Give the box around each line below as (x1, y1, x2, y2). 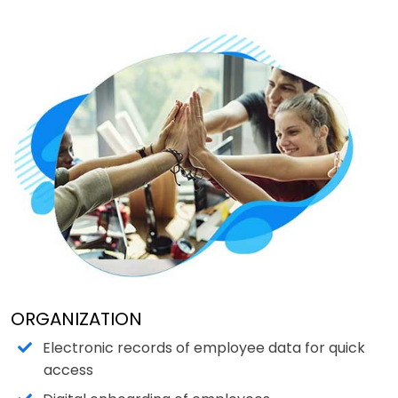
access (43, 360, 93, 381)
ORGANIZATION (11, 306, 142, 332)
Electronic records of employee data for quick (43, 338, 366, 359)
